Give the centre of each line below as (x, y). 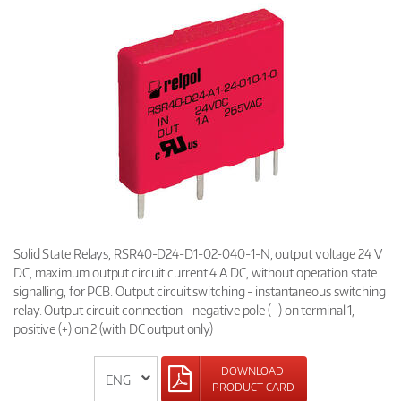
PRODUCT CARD (254, 388)
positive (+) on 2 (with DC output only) (114, 329)
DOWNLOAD (253, 371)
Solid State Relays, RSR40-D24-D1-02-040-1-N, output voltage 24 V (198, 254)
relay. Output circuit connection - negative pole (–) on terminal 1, (184, 310)
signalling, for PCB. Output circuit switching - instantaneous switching (200, 291)
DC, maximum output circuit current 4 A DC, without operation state (196, 273)
